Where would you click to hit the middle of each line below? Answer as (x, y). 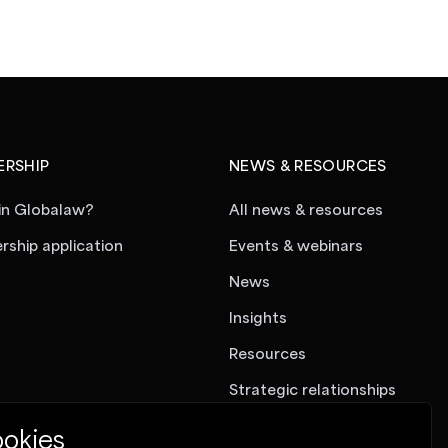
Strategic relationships (312, 391)
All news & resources (306, 211)
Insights (258, 319)
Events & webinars (296, 247)
